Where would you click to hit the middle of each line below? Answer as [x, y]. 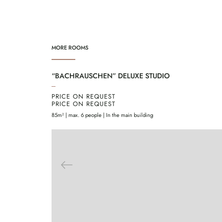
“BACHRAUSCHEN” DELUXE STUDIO [111, 76]
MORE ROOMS [70, 48]
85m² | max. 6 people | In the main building [102, 115]
